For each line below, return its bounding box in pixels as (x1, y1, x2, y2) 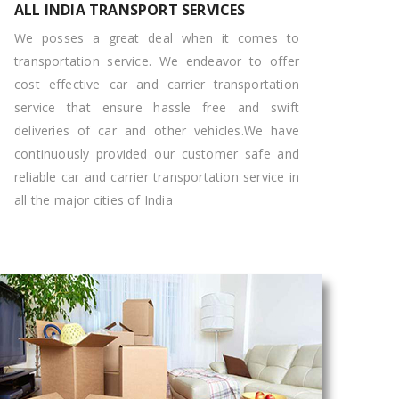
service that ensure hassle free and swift (14, 99, 299, 116)
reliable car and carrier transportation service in (14, 168, 299, 185)
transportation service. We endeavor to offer (14, 53, 299, 69)
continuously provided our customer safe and (14, 145, 299, 162)
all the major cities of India (14, 191, 173, 208)
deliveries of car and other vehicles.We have (14, 122, 299, 139)
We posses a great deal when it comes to (14, 29, 299, 46)
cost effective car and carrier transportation (14, 76, 299, 93)
